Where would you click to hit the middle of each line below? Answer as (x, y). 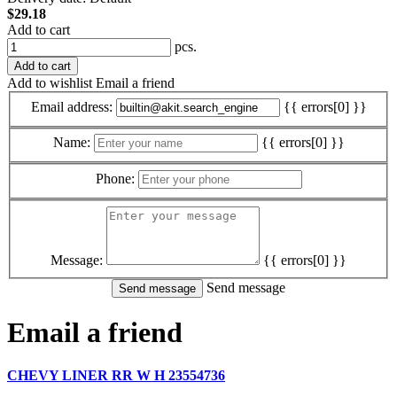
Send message (246, 287)
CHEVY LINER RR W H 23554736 (116, 376)
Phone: (115, 179)
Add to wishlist (50, 83)
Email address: (71, 106)
